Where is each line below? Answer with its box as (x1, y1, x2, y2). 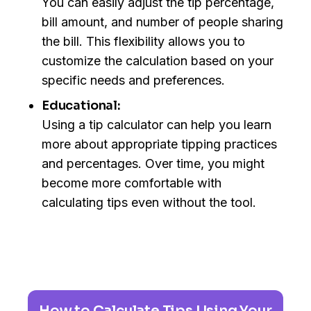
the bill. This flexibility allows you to (42, 34, 245, 49)
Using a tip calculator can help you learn (42, 117, 271, 133)
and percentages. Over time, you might (42, 156, 264, 171)
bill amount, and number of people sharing (42, 15, 283, 30)
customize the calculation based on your (42, 53, 274, 69)
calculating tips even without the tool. (42, 195, 256, 210)
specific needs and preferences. (42, 73, 225, 88)
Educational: (42, 98, 121, 114)
